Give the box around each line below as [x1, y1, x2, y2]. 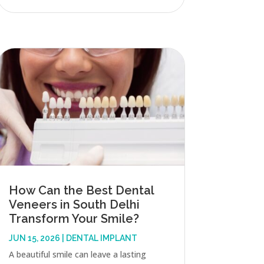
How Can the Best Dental [8, 183, 154, 197]
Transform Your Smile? [8, 211, 139, 226]
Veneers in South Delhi [8, 197, 140, 212]
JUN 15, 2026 [8, 233, 60, 243]
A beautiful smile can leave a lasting [8, 248, 146, 260]
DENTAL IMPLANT [65, 233, 137, 243]
